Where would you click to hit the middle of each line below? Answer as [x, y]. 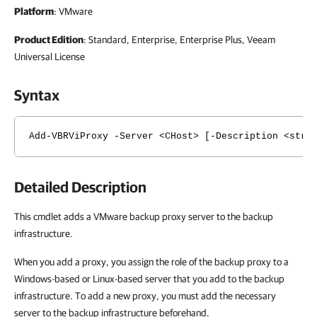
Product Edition [49, 40]
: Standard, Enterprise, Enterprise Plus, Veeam [179, 40]
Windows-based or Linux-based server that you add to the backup [149, 279]
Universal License [50, 57]
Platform [34, 11]
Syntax [37, 95]
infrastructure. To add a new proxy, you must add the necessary [145, 296]
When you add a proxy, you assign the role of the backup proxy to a [151, 262]
